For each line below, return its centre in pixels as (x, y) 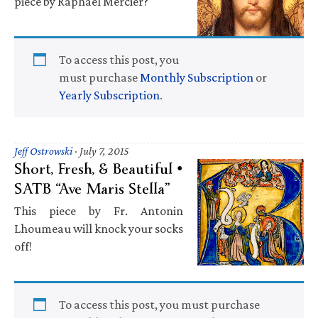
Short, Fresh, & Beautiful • (98, 169)
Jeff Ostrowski (43, 150)
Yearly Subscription (109, 95)
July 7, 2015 (104, 150)
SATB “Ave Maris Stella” (92, 188)
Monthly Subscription (197, 77)
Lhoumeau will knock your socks (99, 228)
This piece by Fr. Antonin (99, 210)
